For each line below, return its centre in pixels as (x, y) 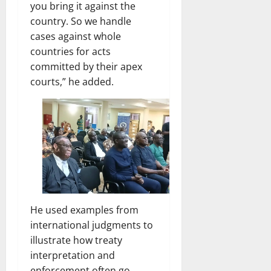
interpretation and (73, 255)
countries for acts (70, 51)
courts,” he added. (72, 81)
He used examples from (84, 210)
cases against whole (76, 36)
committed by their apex (86, 66)
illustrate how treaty (76, 240)
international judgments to (92, 225)
